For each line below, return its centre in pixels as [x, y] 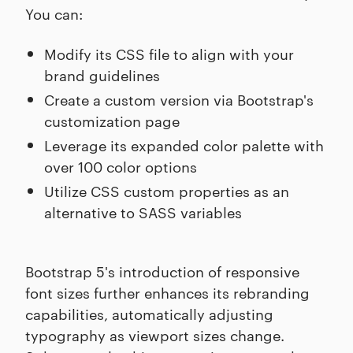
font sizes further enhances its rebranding [167, 292]
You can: [54, 13]
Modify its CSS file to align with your [169, 54]
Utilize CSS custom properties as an [167, 191]
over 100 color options [121, 166]
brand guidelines [102, 75]
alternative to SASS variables [143, 212]
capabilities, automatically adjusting [149, 314]
